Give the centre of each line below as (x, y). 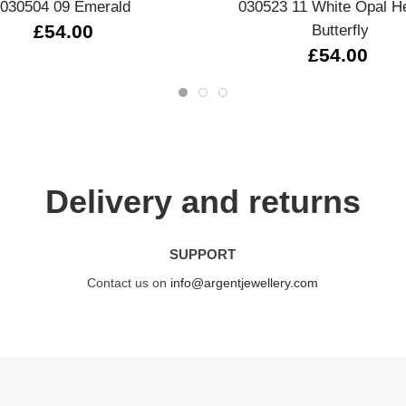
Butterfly (341, 29)
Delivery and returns (203, 201)
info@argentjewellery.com (245, 282)
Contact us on (129, 282)
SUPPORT (203, 254)
